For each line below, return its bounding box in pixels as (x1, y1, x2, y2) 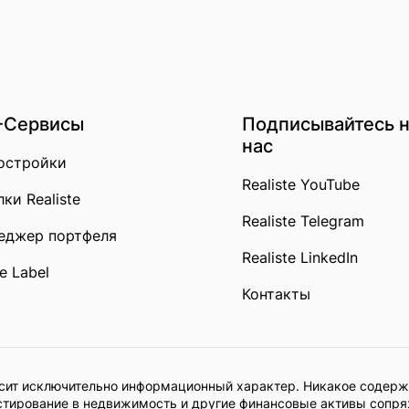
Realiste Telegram (242, 212, 364, 230)
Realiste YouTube (242, 175, 360, 194)
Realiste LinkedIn (242, 248, 358, 267)
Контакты (242, 285, 310, 303)
